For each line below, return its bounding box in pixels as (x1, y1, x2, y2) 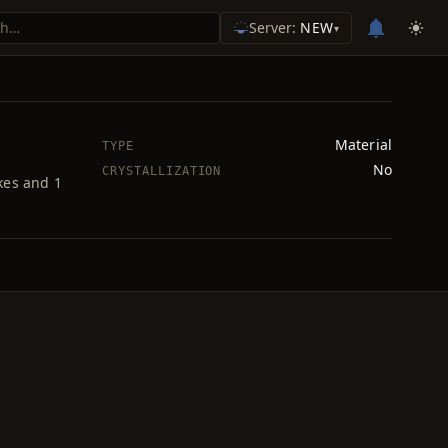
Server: (249, 17, 301, 37)
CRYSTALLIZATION (102, 164, 222, 178)
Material (334, 135, 392, 154)
